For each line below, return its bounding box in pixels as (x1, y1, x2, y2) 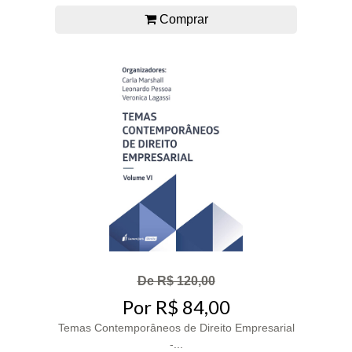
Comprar (156, 13, 208, 27)
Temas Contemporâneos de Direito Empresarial (57, 321, 295, 335)
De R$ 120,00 (137, 273, 215, 288)
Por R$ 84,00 (122, 295, 230, 319)
